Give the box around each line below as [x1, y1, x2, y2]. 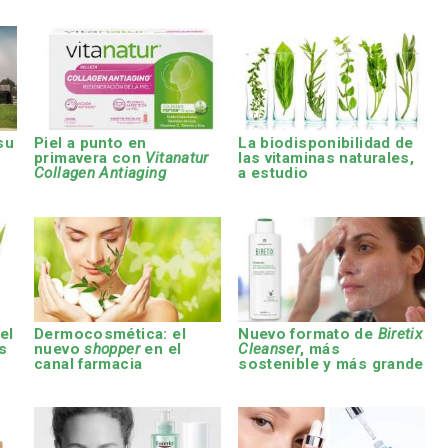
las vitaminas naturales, [238, 149, 415, 168]
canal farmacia [34, 354, 143, 373]
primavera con [34, 149, 146, 168]
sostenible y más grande [238, 354, 424, 373]
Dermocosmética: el [34, 324, 186, 343]
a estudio [238, 164, 309, 183]
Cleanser [238, 339, 301, 358]
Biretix [377, 324, 423, 343]
